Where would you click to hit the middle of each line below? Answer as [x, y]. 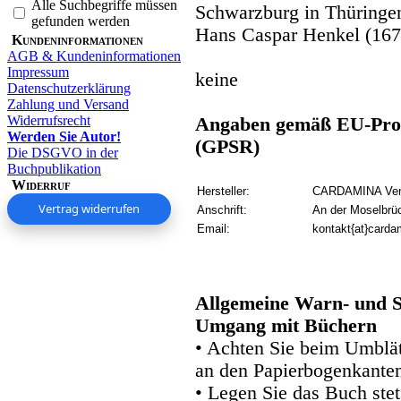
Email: [213, 228]
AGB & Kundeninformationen [94, 55]
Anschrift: [222, 209]
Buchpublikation [54, 168]
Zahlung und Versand [68, 104]
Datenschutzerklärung [69, 88]
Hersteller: [223, 191]
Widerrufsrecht [49, 120]
